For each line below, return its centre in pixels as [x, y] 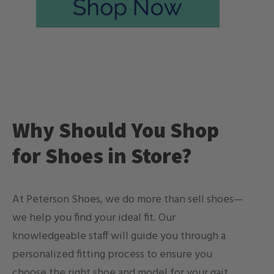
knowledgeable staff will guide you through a [119, 237]
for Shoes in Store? [102, 157]
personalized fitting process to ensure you [112, 255]
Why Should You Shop [116, 131]
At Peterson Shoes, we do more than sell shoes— [128, 200]
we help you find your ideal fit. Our [94, 218]
